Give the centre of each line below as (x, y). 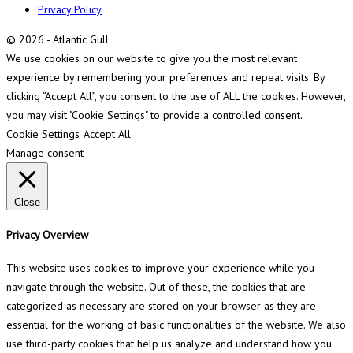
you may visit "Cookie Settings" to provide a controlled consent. (154, 115)
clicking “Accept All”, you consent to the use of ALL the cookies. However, (176, 97)
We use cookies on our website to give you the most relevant (152, 59)
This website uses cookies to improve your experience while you (160, 268)
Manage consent (45, 153)
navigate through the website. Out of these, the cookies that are (156, 287)
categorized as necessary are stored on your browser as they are (161, 306)
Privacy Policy (70, 10)
